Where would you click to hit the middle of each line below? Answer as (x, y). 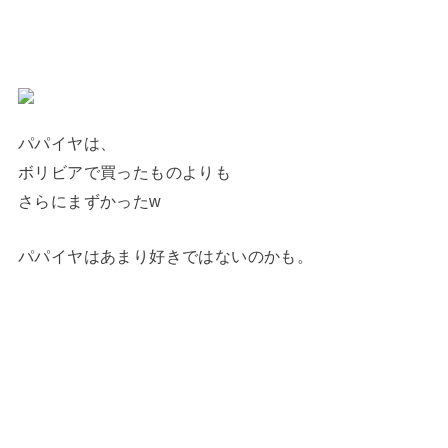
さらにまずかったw (89, 200)
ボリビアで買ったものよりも (124, 171)
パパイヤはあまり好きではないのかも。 (165, 255)
